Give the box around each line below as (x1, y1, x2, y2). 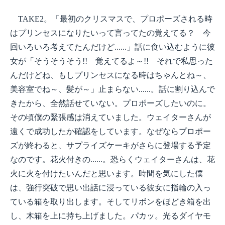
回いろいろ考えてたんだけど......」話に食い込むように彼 (10, 43, 215, 51)
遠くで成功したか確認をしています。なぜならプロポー (10, 127, 211, 136)
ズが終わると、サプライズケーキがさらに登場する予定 (10, 141, 211, 150)
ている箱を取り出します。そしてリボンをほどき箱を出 (10, 197, 211, 206)
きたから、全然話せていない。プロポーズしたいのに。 (10, 99, 211, 107)
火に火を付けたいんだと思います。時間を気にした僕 (10, 169, 203, 178)
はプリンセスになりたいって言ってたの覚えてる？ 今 (10, 29, 211, 37)
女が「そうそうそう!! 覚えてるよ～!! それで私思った (10, 57, 213, 65)
